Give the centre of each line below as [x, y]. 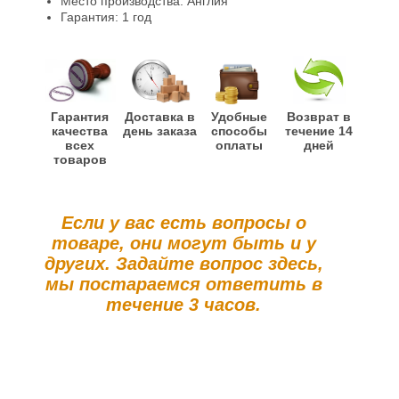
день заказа [159, 131]
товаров [80, 159]
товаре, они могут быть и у [183, 243]
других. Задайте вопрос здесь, [183, 264]
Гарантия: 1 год [106, 17]
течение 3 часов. [184, 305]
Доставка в [159, 117]
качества [80, 131]
